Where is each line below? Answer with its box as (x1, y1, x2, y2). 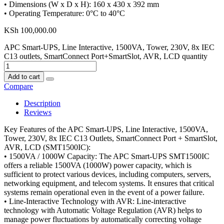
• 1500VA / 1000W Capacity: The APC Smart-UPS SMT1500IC (4, 151, 209, 160)
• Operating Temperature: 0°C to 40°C (4, 8, 125, 17)
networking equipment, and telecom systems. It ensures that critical (4, 178, 214, 187)
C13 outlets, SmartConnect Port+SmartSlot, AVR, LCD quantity (4, 51, 207, 60)
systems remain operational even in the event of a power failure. (4, 187, 204, 196)
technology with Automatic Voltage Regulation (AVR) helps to (4, 205, 202, 214)
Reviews (24, 107, 51, 116)
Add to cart (8, 72, 40, 80)
